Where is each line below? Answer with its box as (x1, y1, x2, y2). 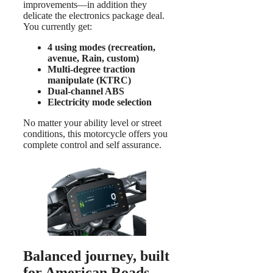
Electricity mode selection (48, 96, 152, 107)
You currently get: (23, 21, 92, 32)
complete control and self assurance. (23, 139, 161, 150)
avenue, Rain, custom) (48, 52, 139, 63)
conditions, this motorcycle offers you (23, 128, 168, 139)
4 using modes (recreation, (48, 41, 155, 52)
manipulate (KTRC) (48, 74, 131, 85)
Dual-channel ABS (48, 85, 124, 96)
